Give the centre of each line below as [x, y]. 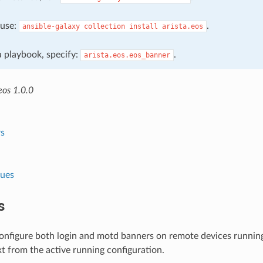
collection [104, 26]
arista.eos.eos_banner [127, 55]
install [143, 26]
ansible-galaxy [51, 26]
